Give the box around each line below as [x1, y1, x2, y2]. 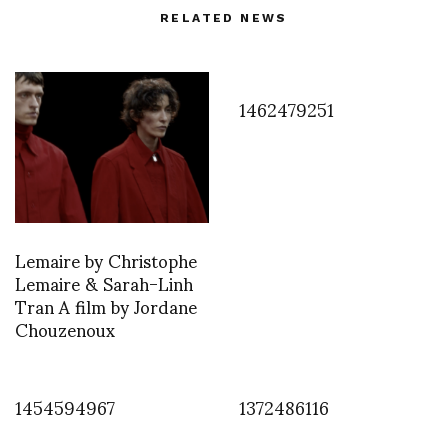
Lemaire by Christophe [15, 232, 197, 286]
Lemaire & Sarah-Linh [15, 255, 193, 309]
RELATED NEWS [160, 10, 288, 25]
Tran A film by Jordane [15, 278, 197, 332]
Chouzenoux [15, 301, 115, 355]
